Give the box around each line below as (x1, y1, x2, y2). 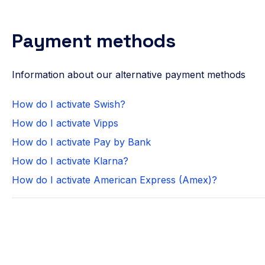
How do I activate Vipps (11, 117, 118, 129)
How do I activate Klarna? (11, 154, 128, 167)
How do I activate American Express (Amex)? (11, 173, 217, 186)
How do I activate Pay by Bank (11, 135, 151, 148)
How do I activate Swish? (11, 98, 125, 110)
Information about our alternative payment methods (11, 69, 245, 81)
